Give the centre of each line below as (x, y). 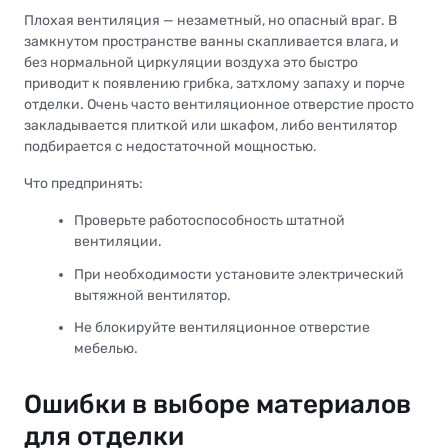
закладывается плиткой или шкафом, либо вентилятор (210, 126)
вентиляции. (118, 242)
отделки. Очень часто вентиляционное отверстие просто (219, 105)
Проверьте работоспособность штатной (209, 221)
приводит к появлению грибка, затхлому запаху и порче (214, 84)
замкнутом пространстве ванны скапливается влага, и (211, 42)
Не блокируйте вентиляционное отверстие (222, 327)
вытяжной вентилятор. (152, 295)
